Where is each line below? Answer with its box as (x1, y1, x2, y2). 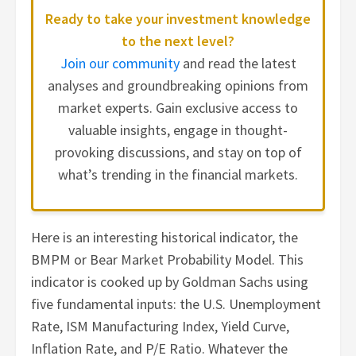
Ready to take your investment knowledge (45, 9, 311, 28)
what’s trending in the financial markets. (58, 164, 298, 184)
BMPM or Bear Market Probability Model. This (31, 250, 304, 269)
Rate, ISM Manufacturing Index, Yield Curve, (31, 316, 290, 335)
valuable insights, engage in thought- (68, 120, 288, 139)
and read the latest (179, 53, 296, 72)
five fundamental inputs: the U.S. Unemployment (31, 294, 322, 313)
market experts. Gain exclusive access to (58, 98, 298, 117)
